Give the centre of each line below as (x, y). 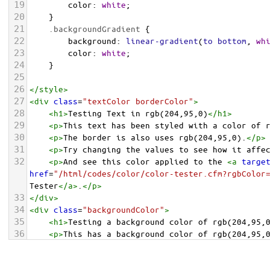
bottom (232, 41)
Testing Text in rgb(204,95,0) (138, 113)
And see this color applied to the (145, 161)
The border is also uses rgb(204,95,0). (155, 137)
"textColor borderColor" (138, 101)
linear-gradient (162, 41)
